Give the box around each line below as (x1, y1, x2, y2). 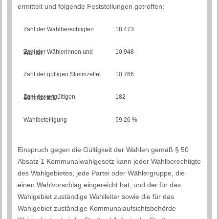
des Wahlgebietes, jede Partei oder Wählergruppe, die (18, 169, 185, 177)
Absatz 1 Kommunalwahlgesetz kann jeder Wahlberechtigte (18, 157, 201, 165)
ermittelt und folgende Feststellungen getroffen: (18, 2, 165, 11)
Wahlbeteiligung (23, 116, 67, 123)
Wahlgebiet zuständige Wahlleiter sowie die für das (18, 192, 175, 200)
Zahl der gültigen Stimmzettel (23, 70, 101, 78)
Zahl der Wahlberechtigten (23, 25, 94, 33)
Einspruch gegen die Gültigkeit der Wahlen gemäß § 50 (18, 145, 189, 153)
